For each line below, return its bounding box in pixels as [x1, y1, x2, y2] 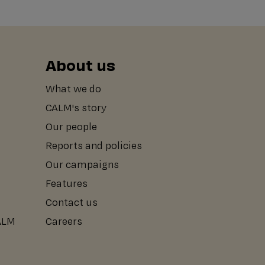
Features [45, 176, 88, 190]
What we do [45, 82, 101, 96]
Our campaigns [45, 157, 119, 172]
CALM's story [45, 101, 106, 115]
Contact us [45, 195, 98, 209]
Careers [45, 214, 82, 228]
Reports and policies [45, 138, 142, 153]
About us [45, 54, 115, 75]
